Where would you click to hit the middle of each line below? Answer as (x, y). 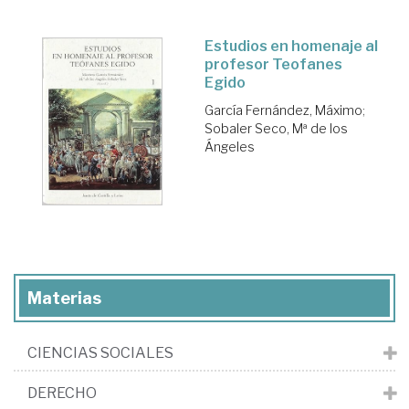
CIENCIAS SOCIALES (100, 352)
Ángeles (230, 146)
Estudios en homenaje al (291, 46)
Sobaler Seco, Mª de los (276, 128)
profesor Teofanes (273, 64)
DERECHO (62, 393)
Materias (64, 298)
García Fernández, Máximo (283, 110)
